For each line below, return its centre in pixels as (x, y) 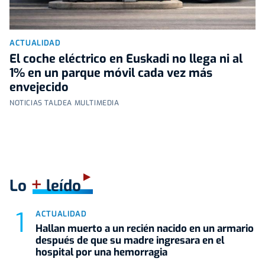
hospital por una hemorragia (101, 253)
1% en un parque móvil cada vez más (111, 73)
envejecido (39, 88)
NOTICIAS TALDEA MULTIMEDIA (64, 103)
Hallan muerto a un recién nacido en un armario (145, 229)
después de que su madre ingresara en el (130, 241)
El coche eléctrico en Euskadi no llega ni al (126, 59)
